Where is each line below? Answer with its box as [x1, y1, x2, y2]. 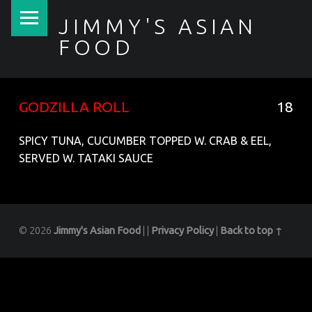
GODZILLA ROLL [18, 97, 130, 115]
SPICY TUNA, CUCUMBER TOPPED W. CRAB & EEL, [18, 134, 272, 148]
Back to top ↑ [219, 224, 283, 236]
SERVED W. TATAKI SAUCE [18, 152, 153, 165]
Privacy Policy [150, 224, 214, 236]
